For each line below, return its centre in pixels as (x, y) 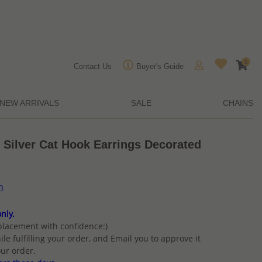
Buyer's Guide (160, 67)
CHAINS (238, 103)
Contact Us (93, 67)
